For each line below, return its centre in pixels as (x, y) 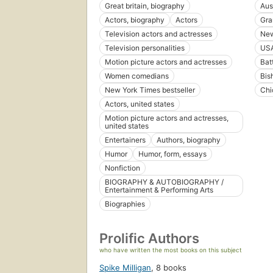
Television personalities (145, 48)
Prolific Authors (149, 239)
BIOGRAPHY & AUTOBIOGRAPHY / (164, 182)
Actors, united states (140, 104)
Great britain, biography (145, 6)
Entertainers (125, 140)
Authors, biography (189, 140)
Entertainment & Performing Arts (159, 190)
